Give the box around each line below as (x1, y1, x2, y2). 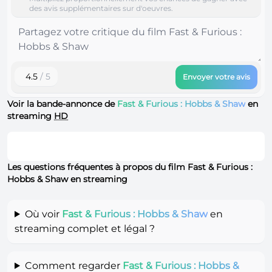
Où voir (24, 208, 62, 220)
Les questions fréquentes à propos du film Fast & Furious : (7, 161, 253, 172)
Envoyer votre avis (183, 72, 250, 81)
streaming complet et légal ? (15, 222, 155, 234)
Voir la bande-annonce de (7, 98, 117, 109)
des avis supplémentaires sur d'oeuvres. (29, 3, 173, 13)
